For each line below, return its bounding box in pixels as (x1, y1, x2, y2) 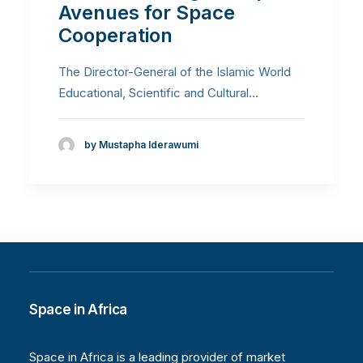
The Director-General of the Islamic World (58, 63, 291, 79)
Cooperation (58, 23, 173, 47)
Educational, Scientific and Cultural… (58, 84, 258, 100)
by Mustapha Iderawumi (84, 139, 199, 152)
